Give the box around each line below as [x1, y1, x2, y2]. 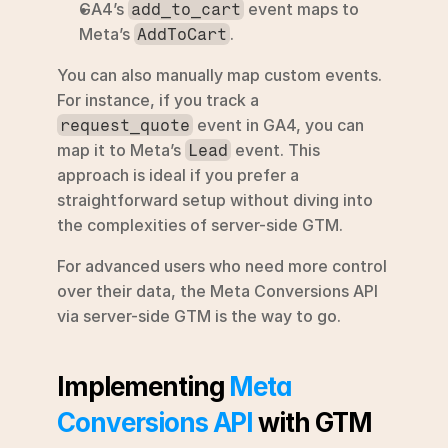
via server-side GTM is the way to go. [57, 305, 341, 326]
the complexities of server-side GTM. [57, 214, 343, 235]
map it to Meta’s [57, 139, 185, 160]
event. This [231, 139, 321, 160]
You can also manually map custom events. [57, 64, 382, 85]
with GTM [253, 406, 373, 438]
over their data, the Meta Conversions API [57, 280, 378, 301]
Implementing [57, 370, 230, 402]
